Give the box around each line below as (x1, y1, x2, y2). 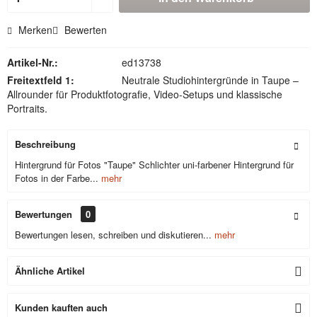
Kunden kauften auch (15, 301, 108, 314)
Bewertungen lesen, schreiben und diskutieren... (15, 228, 212, 241)
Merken (18, 23, 52, 37)
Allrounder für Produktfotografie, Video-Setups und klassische (7, 87, 282, 101)
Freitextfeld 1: (7, 73, 74, 87)
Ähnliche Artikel (15, 264, 85, 277)
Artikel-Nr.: (7, 55, 58, 69)
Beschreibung (15, 137, 76, 151)
